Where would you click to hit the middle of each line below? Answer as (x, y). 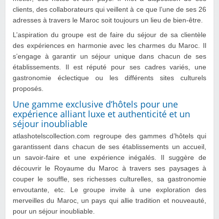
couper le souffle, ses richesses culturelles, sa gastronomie (109, 179)
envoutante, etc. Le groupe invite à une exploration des (109, 190)
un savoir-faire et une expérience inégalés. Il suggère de (109, 157)
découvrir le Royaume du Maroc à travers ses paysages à (109, 168)
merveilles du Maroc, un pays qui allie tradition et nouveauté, (109, 200)
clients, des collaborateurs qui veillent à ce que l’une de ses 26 (109, 9)
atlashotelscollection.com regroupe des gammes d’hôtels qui (109, 136)
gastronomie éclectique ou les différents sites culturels (109, 78)
